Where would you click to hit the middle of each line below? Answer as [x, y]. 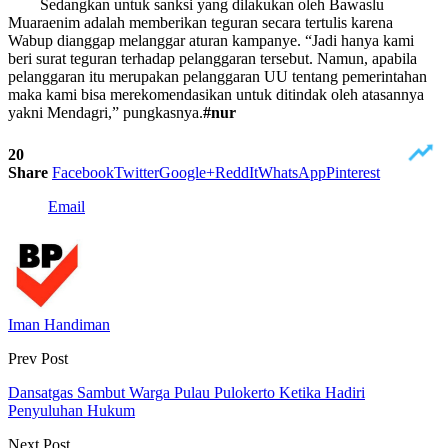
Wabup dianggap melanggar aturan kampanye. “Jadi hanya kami [211, 40]
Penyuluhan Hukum [71, 410]
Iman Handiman [59, 324]
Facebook [83, 172]
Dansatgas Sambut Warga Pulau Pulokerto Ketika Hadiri [186, 392]
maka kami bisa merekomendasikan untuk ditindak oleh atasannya [216, 94]
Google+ [187, 172]
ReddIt [236, 172]
